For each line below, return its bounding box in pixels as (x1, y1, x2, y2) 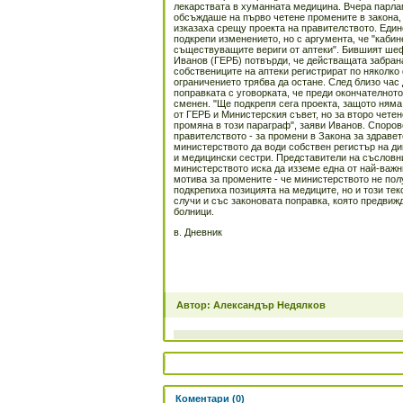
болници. (174, 206, 214, 217)
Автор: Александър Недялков (176, 300, 326, 310)
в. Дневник (174, 227, 222, 237)
